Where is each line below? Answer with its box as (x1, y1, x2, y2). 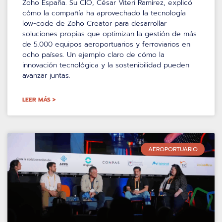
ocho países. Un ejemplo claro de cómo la (22, 49, 165, 60)
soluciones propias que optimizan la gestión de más (22, 28, 197, 39)
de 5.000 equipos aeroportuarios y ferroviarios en (22, 39, 190, 50)
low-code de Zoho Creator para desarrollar (22, 18, 166, 29)
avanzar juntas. (22, 70, 70, 81)
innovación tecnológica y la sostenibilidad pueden (22, 59, 189, 70)
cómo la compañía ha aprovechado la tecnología (22, 7, 186, 18)
